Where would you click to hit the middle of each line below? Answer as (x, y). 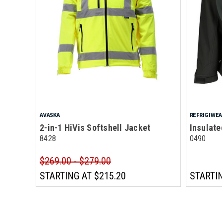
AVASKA (50, 114)
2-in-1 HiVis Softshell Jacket (95, 127)
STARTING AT (66, 176)
